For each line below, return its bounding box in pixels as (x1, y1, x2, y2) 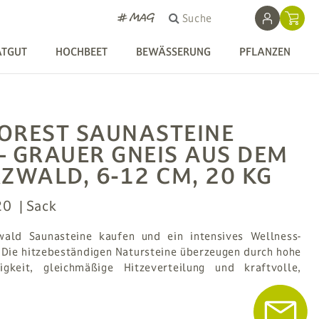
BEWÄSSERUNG (136, 45, 211, 58)
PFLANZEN (239, 45, 291, 58)
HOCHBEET (56, 45, 108, 58)
